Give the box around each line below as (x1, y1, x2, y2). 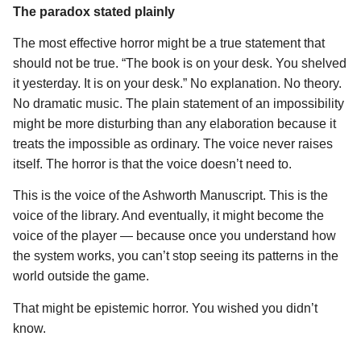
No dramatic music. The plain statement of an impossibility (13, 96, 344, 110)
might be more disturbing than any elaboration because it (13, 116, 336, 131)
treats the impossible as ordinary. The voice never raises (13, 136, 333, 151)
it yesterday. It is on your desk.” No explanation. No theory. (13, 76, 342, 90)
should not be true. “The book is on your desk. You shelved (13, 56, 346, 70)
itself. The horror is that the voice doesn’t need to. (13, 156, 292, 171)
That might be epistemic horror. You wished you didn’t (13, 301, 317, 315)
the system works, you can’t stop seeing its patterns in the (13, 249, 338, 263)
